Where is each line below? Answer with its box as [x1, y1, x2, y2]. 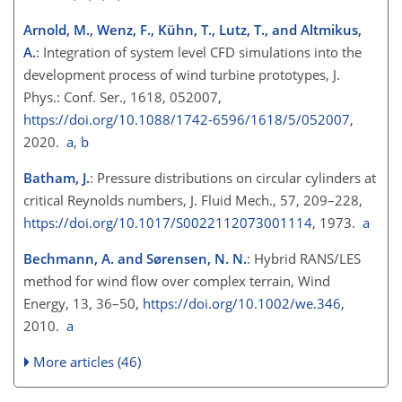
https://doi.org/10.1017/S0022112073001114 [23, 214, 312, 232]
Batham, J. [23, 169, 90, 188]
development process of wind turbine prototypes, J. [23, 66, 340, 84]
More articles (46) [33, 353, 142, 371]
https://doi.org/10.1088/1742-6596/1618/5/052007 [23, 110, 350, 129]
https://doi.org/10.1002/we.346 [143, 294, 341, 313]
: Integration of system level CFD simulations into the [36, 43, 362, 62]
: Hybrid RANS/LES [247, 249, 361, 268]
